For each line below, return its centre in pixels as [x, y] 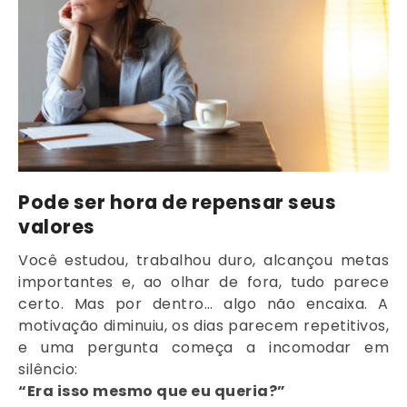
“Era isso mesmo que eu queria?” [152, 392]
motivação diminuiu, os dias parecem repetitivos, [203, 326]
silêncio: [48, 370]
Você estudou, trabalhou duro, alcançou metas [203, 261]
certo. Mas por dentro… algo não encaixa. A [203, 304]
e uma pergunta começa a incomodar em [203, 348]
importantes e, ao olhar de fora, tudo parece [203, 283]
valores [57, 227]
